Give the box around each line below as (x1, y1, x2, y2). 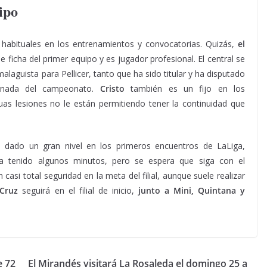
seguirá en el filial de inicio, (18, 185, 138, 196)
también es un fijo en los (124, 83, 245, 94)
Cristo (100, 83, 125, 94)
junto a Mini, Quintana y (138, 185, 246, 196)
